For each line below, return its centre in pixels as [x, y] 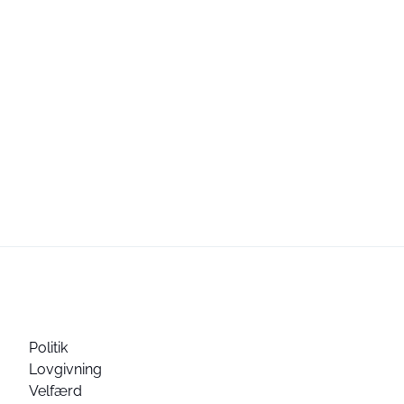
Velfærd [55, 391]
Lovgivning [65, 369]
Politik [48, 348]
